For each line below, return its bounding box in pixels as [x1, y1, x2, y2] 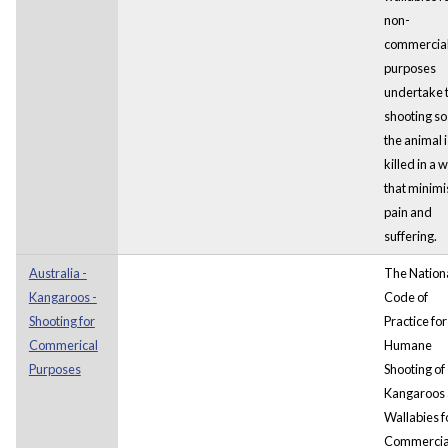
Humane [383, 336, 432, 353]
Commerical [28, 336, 98, 353]
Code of [383, 288, 428, 305]
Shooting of [383, 360, 445, 377]
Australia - [28, 264, 87, 281]
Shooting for [28, 312, 95, 329]
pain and [383, 203, 432, 220]
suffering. [383, 227, 437, 244]
